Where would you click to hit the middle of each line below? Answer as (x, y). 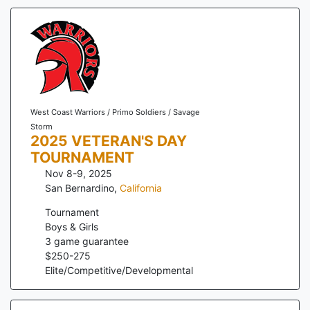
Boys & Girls (72, 226)
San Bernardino (80, 188)
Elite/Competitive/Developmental (119, 270)
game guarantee (90, 241)
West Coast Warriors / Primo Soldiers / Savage (115, 112)
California (141, 188)
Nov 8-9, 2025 (79, 173)
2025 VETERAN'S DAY (108, 140)
